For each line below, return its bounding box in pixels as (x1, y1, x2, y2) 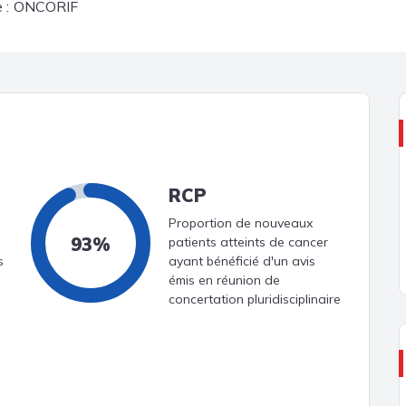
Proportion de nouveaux (169, 214, 313, 231)
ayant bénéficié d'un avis (169, 252, 315, 269)
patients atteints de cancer (169, 233, 328, 250)
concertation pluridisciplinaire (169, 290, 341, 307)
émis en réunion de (169, 271, 280, 288)
